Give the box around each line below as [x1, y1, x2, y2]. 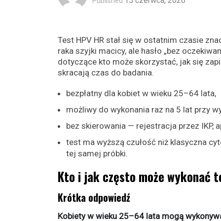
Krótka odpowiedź [58, 190, 130, 205]
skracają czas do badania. [58, 68, 154, 77]
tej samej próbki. [66, 148, 128, 158]
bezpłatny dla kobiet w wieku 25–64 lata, [66, 88, 216, 98]
